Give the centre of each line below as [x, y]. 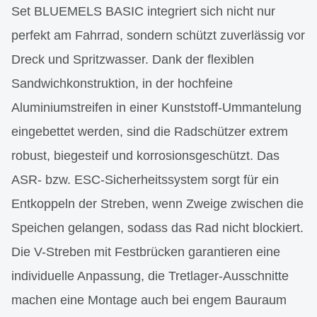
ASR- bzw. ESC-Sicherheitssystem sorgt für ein [145, 179]
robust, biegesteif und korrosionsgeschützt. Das [145, 155]
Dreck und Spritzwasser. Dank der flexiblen [133, 59]
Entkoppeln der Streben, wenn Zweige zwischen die [157, 203]
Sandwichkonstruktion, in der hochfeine [122, 83]
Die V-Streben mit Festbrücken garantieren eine [146, 252]
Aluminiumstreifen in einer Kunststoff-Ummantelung [156, 107]
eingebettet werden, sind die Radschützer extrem [150, 131]
